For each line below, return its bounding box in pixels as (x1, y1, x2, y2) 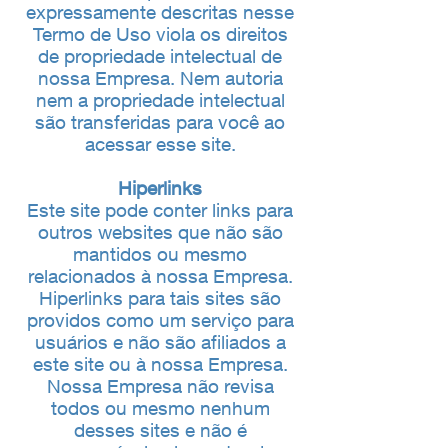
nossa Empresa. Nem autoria (37, 67, 283, 89)
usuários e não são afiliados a (34, 331, 286, 353)
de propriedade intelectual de (38, 45, 282, 67)
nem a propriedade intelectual (35, 89, 285, 111)
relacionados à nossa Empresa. (27, 265, 293, 287)
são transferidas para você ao (35, 111, 285, 133)
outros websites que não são (37, 221, 283, 243)
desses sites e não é (73, 419, 247, 441)
